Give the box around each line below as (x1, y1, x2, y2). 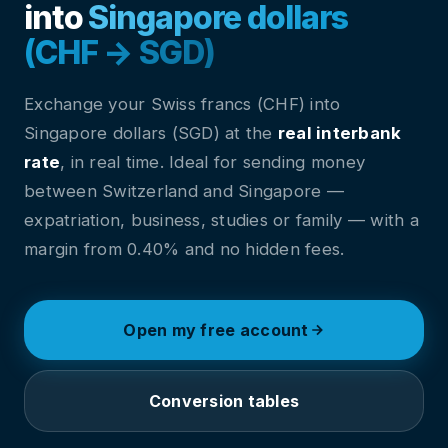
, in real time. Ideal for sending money (60, 152, 366, 172)
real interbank (277, 123, 402, 143)
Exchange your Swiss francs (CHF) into (24, 94, 341, 114)
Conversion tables (148, 391, 300, 411)
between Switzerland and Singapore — (24, 181, 344, 201)
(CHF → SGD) (24, 33, 215, 72)
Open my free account (123, 320, 309, 340)
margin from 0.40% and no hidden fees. (24, 239, 345, 259)
